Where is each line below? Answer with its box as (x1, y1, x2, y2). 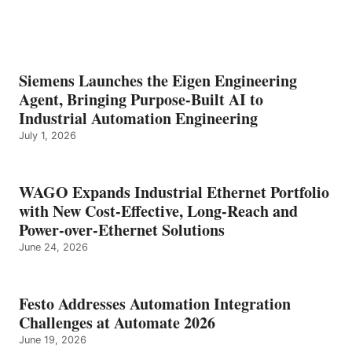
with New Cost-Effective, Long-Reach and (19, 199, 298, 222)
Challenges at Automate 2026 (19, 310, 215, 334)
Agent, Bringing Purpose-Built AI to (19, 87, 263, 111)
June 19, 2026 (19, 333, 86, 346)
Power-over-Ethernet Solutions (19, 218, 225, 241)
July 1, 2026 (19, 129, 76, 141)
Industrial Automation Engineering (19, 106, 258, 130)
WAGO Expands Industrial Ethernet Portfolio (19, 180, 329, 203)
